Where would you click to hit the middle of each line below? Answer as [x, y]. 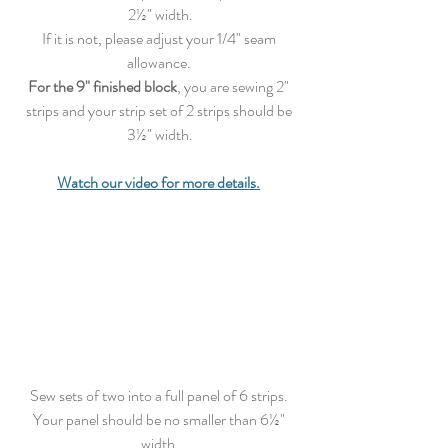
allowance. [160, 62]
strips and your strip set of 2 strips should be [160, 110]
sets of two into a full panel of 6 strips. [173, 396]
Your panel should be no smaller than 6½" [160, 420]
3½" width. [160, 134]
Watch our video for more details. [158, 182]
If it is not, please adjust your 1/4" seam [160, 38]
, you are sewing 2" [234, 86]
